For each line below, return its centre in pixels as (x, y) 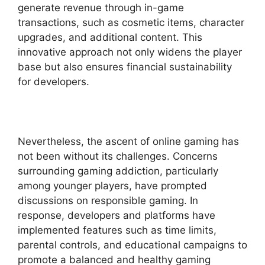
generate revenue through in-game (101, 7)
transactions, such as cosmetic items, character (131, 22)
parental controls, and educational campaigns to (132, 245)
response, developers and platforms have (117, 215)
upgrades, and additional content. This (110, 37)
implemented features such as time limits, (117, 230)
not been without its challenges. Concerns (118, 156)
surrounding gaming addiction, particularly (118, 171)
